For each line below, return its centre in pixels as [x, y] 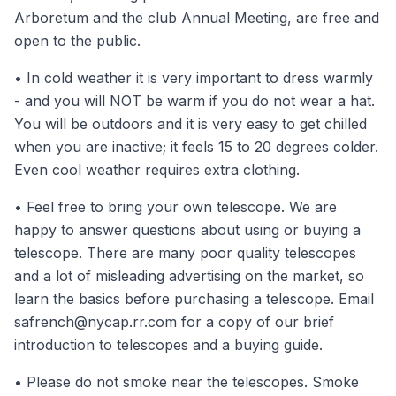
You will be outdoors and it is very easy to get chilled [190, 124]
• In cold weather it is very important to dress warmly [194, 78]
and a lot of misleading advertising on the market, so [189, 276]
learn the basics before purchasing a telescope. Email [194, 299]
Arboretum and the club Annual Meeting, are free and [197, 18]
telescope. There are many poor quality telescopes [185, 253]
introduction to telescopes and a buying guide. [168, 345]
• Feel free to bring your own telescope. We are [175, 207]
